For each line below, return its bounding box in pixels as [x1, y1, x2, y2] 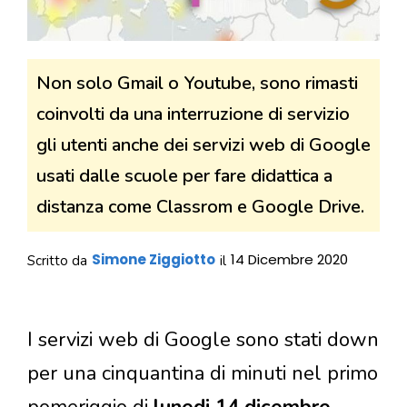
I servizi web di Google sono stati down [27, 325, 379, 353]
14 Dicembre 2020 [231, 250, 348, 269]
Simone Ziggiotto [92, 250, 215, 269]
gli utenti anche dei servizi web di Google [36, 133, 371, 157]
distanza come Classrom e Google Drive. [36, 194, 364, 219]
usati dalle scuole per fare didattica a [36, 164, 333, 188]
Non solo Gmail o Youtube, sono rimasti [36, 71, 358, 95]
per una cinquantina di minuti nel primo [27, 359, 378, 387]
